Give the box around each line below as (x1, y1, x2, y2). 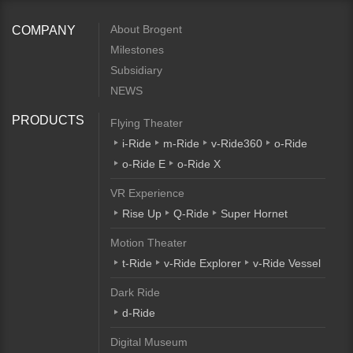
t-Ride (122, 257, 152, 269)
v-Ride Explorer (164, 257, 241, 269)
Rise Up (122, 207, 162, 220)
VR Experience (110, 187, 184, 199)
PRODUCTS (12, 113, 84, 127)
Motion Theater (110, 236, 187, 249)
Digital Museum (110, 336, 188, 348)
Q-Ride (173, 207, 209, 220)
